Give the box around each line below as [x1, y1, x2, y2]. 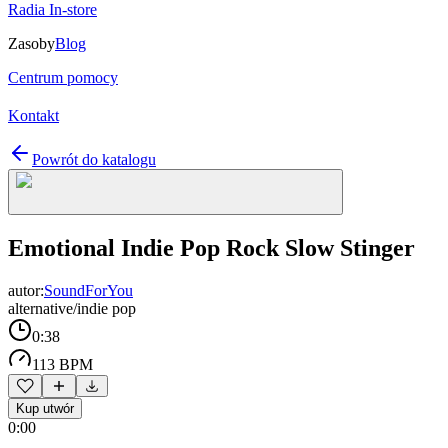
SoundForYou [44, 281, 133, 299]
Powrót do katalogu [32, 151, 156, 168]
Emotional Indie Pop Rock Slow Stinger [8, 234, 415, 261]
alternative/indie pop [8, 299, 136, 317]
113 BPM [32, 355, 93, 373]
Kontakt [8, 107, 59, 124]
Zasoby [8, 35, 55, 52]
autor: [8, 281, 44, 299]
